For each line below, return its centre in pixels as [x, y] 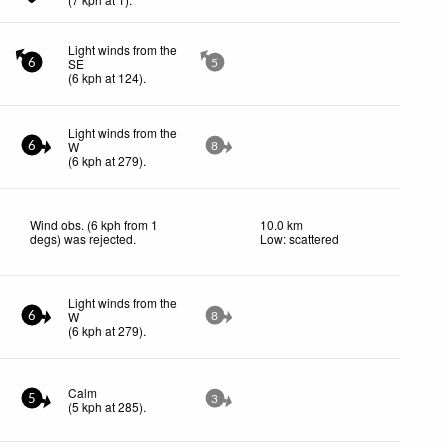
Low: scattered [299, 238]
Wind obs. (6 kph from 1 [94, 224]
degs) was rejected [82, 238]
